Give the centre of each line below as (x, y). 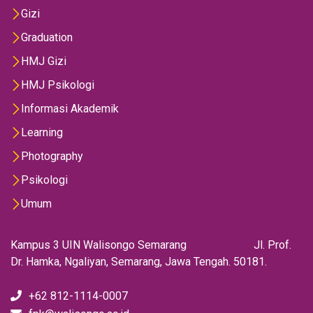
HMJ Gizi (44, 61)
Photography (52, 156)
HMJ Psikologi (58, 85)
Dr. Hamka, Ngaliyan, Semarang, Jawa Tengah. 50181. (139, 262)
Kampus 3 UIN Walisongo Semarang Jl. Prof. (151, 245)
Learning (42, 133)
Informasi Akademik (70, 109)
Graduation (47, 38)
